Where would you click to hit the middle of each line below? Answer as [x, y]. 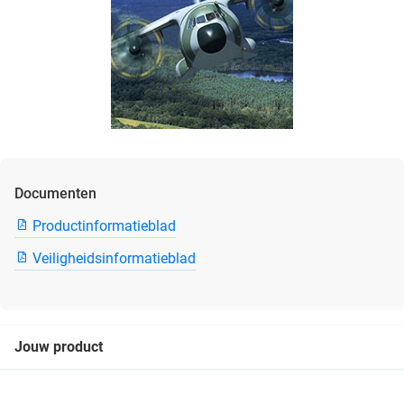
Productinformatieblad [104, 226]
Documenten [55, 194]
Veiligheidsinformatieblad [114, 259]
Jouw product [59, 346]
